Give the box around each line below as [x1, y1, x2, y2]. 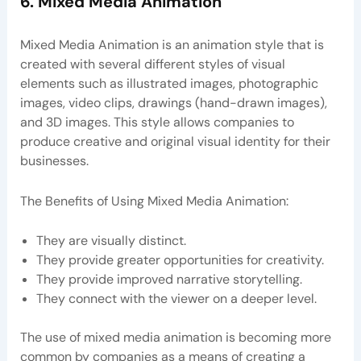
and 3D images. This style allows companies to [19, 114, 294, 131]
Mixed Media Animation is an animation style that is [19, 36, 324, 54]
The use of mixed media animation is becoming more [19, 329, 331, 346]
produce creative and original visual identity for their [19, 133, 330, 151]
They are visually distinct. [35, 232, 186, 250]
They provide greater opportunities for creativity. [35, 251, 324, 269]
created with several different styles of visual [19, 56, 285, 73]
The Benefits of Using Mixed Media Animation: [19, 192, 288, 210]
